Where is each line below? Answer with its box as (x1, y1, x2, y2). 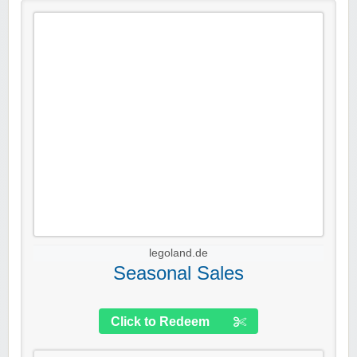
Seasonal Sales (113, 262, 244, 284)
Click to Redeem (111, 315, 210, 329)
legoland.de (149, 247, 208, 260)
